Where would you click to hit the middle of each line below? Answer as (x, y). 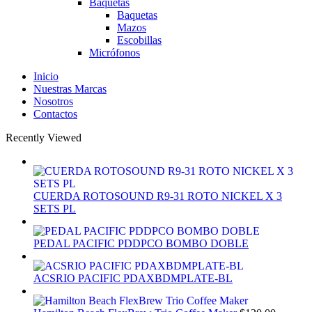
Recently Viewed (44, 138)
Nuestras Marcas (70, 89)
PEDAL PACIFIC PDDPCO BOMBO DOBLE (141, 244)
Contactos (55, 114)
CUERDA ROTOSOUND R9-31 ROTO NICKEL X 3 (158, 196)
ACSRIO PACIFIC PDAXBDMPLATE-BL (133, 279)
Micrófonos (115, 53)
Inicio (46, 77)
